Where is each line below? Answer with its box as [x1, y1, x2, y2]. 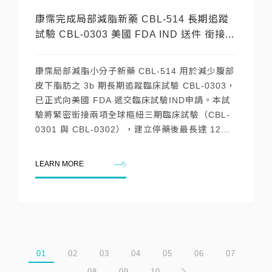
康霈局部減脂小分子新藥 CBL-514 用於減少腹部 [35, 66, 234, 76]
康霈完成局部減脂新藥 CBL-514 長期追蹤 [35, 14, 229, 24]
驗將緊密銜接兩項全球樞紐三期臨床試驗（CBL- [35, 110, 230, 120]
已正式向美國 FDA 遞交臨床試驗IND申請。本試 [35, 95, 231, 105]
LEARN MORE [35, 160, 84, 168]
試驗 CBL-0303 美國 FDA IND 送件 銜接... [35, 29, 234, 39]
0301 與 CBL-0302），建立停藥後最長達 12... [35, 124, 230, 134]
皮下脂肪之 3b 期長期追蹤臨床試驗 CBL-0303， [35, 81, 236, 90]
